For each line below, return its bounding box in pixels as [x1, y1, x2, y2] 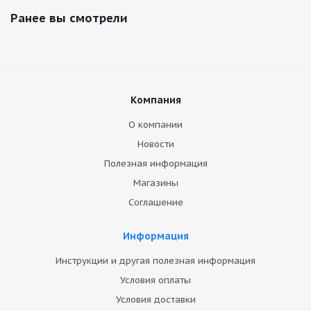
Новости [137, 138, 174, 150]
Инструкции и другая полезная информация [56, 255, 255, 267]
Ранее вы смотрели [10, 10, 128, 26]
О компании [128, 119, 183, 131]
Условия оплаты [120, 274, 191, 286]
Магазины [133, 177, 178, 189]
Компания [130, 94, 181, 106]
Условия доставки [115, 294, 196, 305]
